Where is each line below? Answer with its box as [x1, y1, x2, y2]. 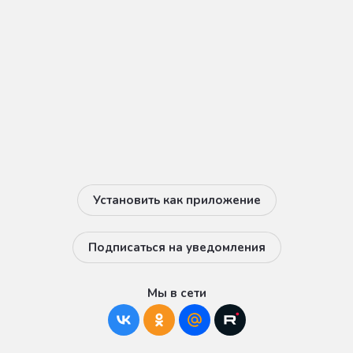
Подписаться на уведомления [87, 240, 266, 256]
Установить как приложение [92, 192, 261, 209]
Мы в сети [147, 285, 206, 302]
